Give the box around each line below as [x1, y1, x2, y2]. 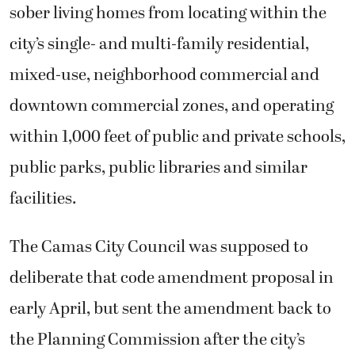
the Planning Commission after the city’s [10, 327, 305, 353]
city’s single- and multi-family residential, [10, 31, 309, 57]
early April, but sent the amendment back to [10, 296, 331, 323]
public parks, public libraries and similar [10, 155, 307, 181]
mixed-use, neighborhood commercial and [10, 62, 319, 88]
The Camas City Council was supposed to [10, 235, 308, 261]
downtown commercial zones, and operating [10, 93, 334, 119]
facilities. [10, 185, 77, 212]
